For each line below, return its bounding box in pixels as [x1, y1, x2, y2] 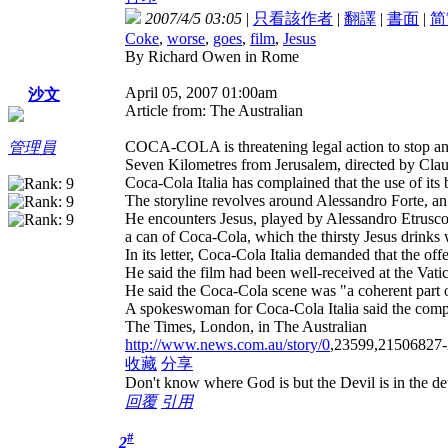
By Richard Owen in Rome [125, 47, 299, 65]
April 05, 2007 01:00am [125, 83, 277, 101]
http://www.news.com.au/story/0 [125, 335, 330, 353]
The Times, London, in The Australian [125, 317, 367, 335]
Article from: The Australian [125, 101, 303, 119]
